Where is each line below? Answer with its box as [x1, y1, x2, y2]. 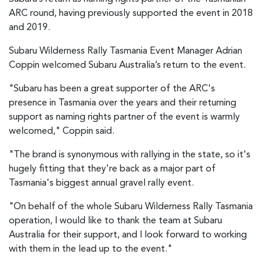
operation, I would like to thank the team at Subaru [9, 216, 222, 226]
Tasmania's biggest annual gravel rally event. [9, 179, 194, 189]
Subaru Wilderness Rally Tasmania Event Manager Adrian [9, 47, 242, 57]
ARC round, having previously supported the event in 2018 [9, 9, 253, 19]
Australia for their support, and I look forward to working [9, 230, 247, 240]
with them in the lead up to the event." [9, 245, 172, 255]
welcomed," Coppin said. [9, 127, 114, 137]
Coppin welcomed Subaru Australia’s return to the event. [9, 61, 246, 71]
